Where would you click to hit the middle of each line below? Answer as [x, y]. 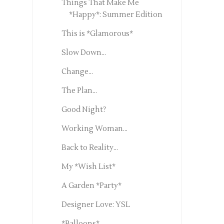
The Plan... [79, 91]
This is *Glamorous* [97, 34]
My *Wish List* [88, 167]
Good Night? [83, 110]
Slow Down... [83, 53]
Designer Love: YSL [95, 205]
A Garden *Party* [91, 186]
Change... [77, 72]
